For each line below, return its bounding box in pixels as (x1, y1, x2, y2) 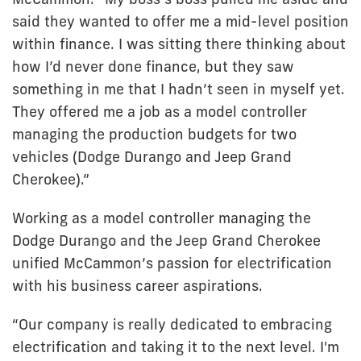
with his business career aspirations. (12, 276, 263, 296)
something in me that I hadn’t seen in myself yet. (12, 80, 345, 99)
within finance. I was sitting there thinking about (12, 35, 346, 54)
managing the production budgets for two (12, 125, 297, 144)
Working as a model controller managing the (12, 209, 311, 228)
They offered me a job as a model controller (12, 102, 307, 122)
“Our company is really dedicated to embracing (12, 315, 332, 334)
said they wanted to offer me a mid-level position (12, 12, 349, 31)
